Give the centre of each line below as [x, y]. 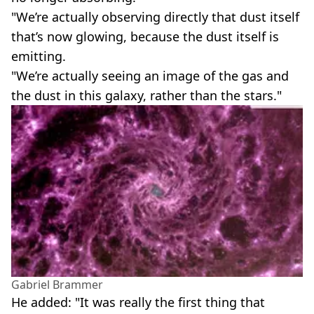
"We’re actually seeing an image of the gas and [150, 75]
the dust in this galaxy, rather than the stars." [146, 95]
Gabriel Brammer [57, 285]
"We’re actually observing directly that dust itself [155, 16]
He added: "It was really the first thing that [138, 302]
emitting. [39, 56]
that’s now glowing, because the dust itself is [145, 36]
